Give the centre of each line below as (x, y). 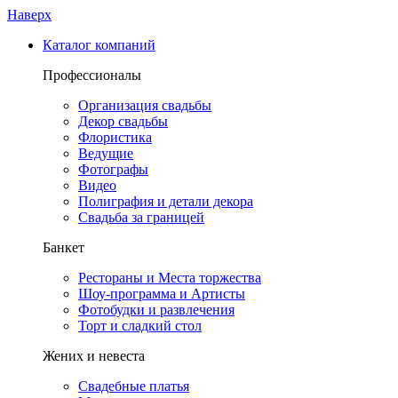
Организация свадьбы (145, 105)
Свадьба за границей (141, 217)
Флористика (115, 137)
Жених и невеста (94, 356)
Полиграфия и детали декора (166, 201)
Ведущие (106, 153)
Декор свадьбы (123, 121)
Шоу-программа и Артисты (162, 294)
